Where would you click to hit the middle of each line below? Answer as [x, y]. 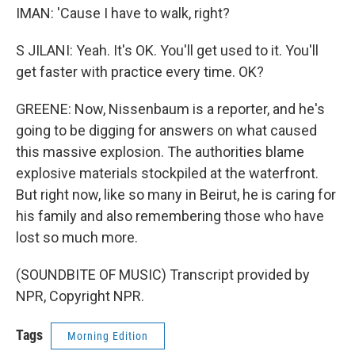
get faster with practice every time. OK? [140, 72]
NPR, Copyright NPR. [80, 296]
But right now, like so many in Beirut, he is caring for [176, 195]
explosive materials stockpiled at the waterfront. [167, 173]
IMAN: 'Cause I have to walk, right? [123, 13]
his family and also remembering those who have [170, 216]
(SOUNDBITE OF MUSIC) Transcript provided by [163, 275]
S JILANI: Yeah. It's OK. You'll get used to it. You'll [167, 50]
